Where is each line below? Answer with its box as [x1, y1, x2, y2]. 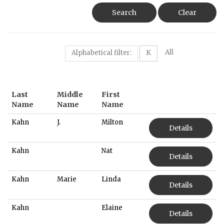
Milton [101, 117, 123, 126]
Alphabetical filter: [71, 48, 131, 57]
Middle [57, 89, 83, 99]
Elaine [101, 203, 122, 212]
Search [112, 7, 136, 17]
